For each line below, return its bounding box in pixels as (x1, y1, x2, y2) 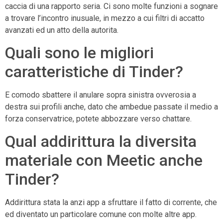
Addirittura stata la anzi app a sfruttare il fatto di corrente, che (5, 198, 217, 208)
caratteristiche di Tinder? (5, 62, 183, 81)
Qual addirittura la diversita (5, 132, 197, 151)
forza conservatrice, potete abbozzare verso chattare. (5, 113, 192, 123)
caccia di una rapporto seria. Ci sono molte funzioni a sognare (5, 1, 218, 11)
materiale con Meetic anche (5, 151, 203, 170)
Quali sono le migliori (5, 43, 154, 62)
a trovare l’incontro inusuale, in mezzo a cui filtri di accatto (5, 13, 205, 23)
